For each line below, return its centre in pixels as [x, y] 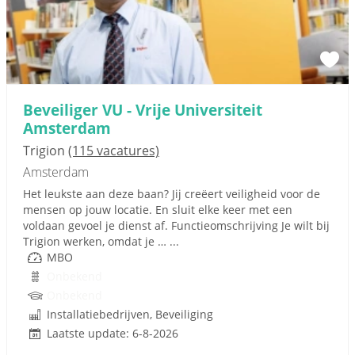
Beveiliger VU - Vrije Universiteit [143, 110]
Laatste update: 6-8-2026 [113, 333]
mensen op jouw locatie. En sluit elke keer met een [158, 210]
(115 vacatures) [114, 151]
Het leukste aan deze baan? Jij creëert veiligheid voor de [172, 194]
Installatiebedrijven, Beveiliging [130, 314]
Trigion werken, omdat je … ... [101, 241]
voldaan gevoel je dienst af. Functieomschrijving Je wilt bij [176, 225]
